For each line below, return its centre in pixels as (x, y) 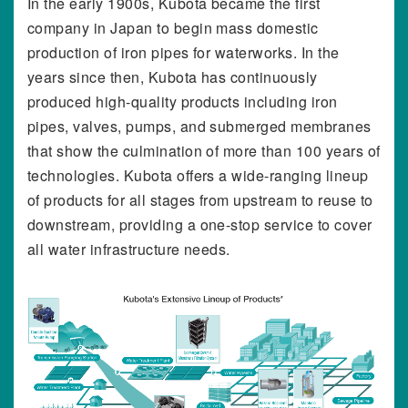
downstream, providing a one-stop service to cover (200, 224)
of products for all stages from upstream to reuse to (200, 199)
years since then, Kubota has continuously (173, 76)
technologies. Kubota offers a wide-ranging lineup (198, 175)
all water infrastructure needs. (129, 249)
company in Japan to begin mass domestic (173, 27)
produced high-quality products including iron (183, 101)
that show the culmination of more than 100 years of (204, 150)
